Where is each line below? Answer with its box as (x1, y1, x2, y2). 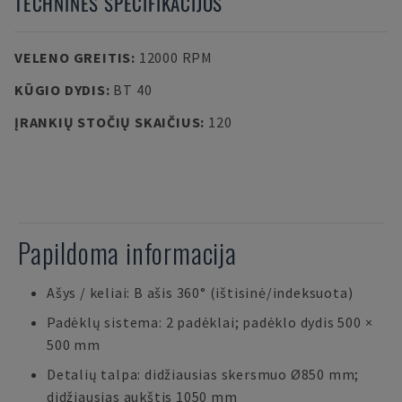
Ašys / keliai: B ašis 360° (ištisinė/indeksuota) (47, 284, 354, 301)
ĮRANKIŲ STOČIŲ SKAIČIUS (14, 113, 201, 131)
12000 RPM (138, 48, 213, 66)
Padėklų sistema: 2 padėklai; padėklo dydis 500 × (47, 313, 373, 331)
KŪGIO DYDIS (14, 81, 106, 99)
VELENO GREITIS (14, 48, 132, 66)
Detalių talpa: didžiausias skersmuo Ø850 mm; (47, 365, 360, 383)
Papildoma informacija (18, 232, 237, 273)
